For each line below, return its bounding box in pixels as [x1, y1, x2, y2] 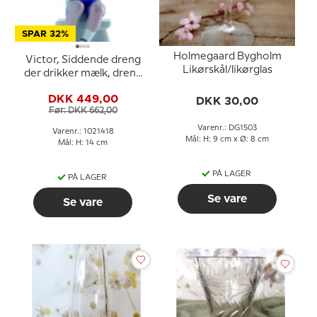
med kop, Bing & [42, 82, 124, 92]
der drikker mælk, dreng [23, 69, 142, 79]
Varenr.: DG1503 [197, 124, 257, 132]
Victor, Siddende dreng [25, 55, 141, 65]
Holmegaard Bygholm [173, 51, 282, 62]
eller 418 [62, 109, 103, 119]
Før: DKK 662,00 [48, 106, 117, 115]
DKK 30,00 [196, 95, 258, 107]
